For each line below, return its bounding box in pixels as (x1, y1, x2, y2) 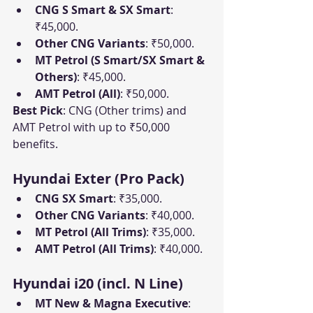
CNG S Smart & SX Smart (35, 2, 170, 18)
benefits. (13, 136, 58, 152)
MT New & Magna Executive (35, 296, 188, 312)
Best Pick (13, 103, 63, 119)
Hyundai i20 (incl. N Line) (13, 274, 183, 293)
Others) (35, 69, 77, 85)
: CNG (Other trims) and (63, 103, 189, 119)
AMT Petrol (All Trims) (35, 241, 154, 257)
